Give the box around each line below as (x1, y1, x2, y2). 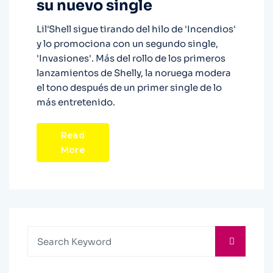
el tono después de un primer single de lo (37, 82, 222, 94)
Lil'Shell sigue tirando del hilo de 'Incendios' (37, 23, 236, 35)
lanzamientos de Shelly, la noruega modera (37, 67, 231, 79)
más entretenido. (37, 96, 115, 108)
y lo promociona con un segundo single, (37, 38, 218, 50)
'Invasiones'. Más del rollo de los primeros (37, 52, 225, 65)
